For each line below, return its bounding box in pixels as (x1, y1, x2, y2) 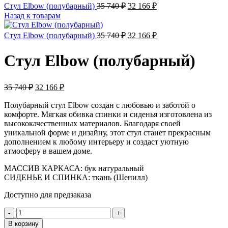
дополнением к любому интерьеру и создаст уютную (4, 137, 189, 146)
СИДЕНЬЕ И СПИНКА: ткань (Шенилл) (4, 173, 148, 182)
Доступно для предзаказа (4, 190, 91, 199)
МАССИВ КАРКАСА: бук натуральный (4, 163, 144, 173)
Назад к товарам (4, 11, 61, 20)
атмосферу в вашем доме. (4, 146, 92, 155)
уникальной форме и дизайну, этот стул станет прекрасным (4, 128, 211, 137)
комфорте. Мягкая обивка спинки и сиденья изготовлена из (4, 109, 212, 119)
